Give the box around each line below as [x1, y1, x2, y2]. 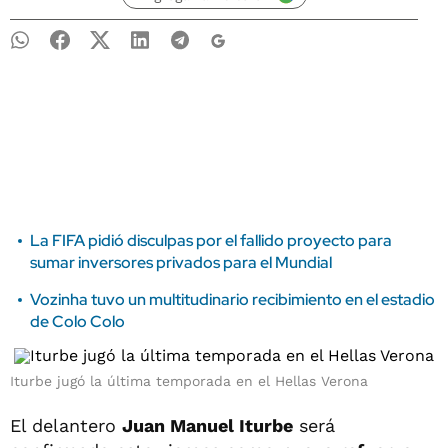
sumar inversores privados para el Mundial [30, 252, 332, 273]
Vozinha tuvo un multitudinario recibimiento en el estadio [30, 289, 435, 310]
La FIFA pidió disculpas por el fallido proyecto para [30, 230, 392, 251]
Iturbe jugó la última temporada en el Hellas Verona [10, 373, 368, 389]
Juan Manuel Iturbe [122, 415, 293, 436]
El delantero [10, 415, 122, 436]
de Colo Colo [30, 311, 125, 332]
